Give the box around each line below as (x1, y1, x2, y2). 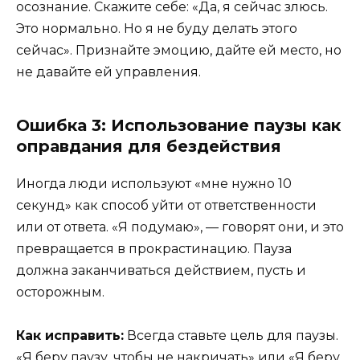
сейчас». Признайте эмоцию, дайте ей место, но (16, 43, 342, 59)
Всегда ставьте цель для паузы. (124, 328, 338, 344)
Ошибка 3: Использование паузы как (16, 116, 341, 136)
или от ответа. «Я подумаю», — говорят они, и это (16, 219, 344, 235)
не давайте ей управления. (16, 64, 201, 80)
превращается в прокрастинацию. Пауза (16, 241, 292, 257)
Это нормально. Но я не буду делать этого (16, 21, 297, 37)
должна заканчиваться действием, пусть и (16, 263, 306, 279)
